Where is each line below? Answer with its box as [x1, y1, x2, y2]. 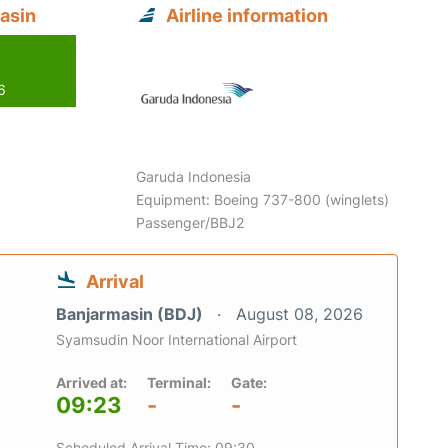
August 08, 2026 [236, 304, 363, 325]
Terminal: [147, 374, 211, 392]
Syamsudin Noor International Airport [56, 331, 297, 349]
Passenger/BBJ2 [136, 214, 245, 232]
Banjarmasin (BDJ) [56, 304, 207, 325]
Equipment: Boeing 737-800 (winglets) [136, 191, 390, 209]
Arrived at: [56, 374, 127, 392]
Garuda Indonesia [136, 168, 252, 186]
